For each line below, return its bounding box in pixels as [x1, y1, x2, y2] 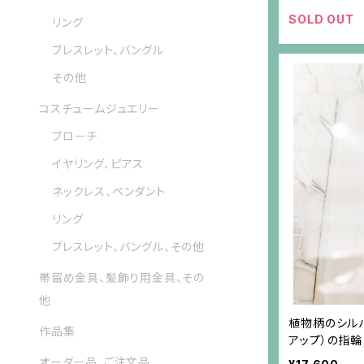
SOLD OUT [288, 12, 354, 27]
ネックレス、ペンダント [52, 184, 166, 199]
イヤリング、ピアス [52, 157, 145, 171]
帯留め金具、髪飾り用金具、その [39, 271, 206, 285]
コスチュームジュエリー [39, 102, 160, 116]
